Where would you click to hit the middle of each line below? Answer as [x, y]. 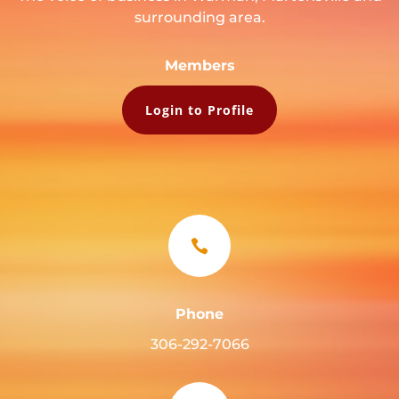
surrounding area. [199, 17]
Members [199, 65]
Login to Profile [199, 110]
